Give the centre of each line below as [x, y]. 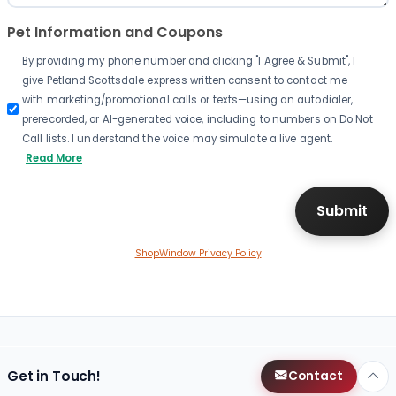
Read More [54, 159]
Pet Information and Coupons [115, 33]
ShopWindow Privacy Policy [198, 254]
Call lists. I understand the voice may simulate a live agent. [178, 139]
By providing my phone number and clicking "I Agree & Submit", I [189, 61]
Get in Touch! [54, 376]
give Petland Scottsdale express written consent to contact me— [190, 81]
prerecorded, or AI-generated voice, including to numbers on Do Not [198, 120]
